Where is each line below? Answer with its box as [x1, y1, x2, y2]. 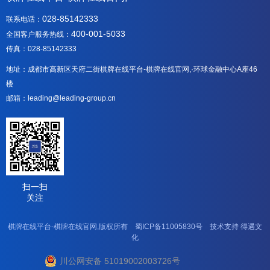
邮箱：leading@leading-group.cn [6, 94, 116, 102]
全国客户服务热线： [6, 30, 71, 39]
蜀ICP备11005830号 [135, 222, 202, 231]
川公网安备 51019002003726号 [60, 256, 180, 266]
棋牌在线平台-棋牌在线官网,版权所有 [8, 222, 135, 231]
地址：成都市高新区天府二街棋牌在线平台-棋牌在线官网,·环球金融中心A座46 [6, 65, 257, 74]
